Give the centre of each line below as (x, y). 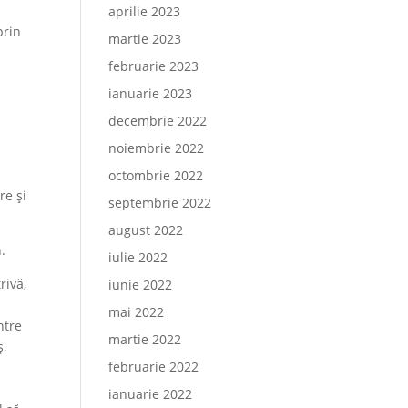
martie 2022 (145, 339)
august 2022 (146, 230)
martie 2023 (145, 39)
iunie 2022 (141, 285)
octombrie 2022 (156, 175)
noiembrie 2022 (157, 148)
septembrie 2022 (160, 203)
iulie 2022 (138, 257)
